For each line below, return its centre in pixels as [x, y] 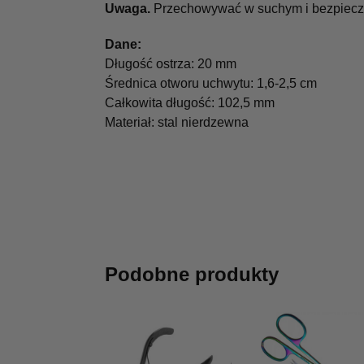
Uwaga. [127, 9]
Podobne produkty [191, 275]
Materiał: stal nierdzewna [176, 122]
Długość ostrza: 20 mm [170, 63]
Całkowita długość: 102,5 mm [189, 102]
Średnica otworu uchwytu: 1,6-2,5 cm [210, 83]
